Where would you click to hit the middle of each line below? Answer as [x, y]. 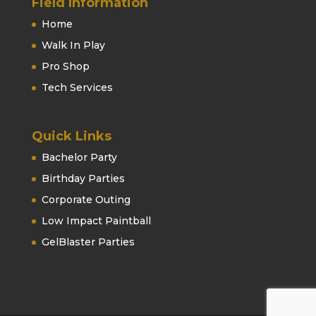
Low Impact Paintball [96, 221]
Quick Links [71, 136]
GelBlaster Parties [88, 242]
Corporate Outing [86, 200]
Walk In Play [73, 45]
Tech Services [77, 88]
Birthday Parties [83, 179]
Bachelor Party [79, 158]
